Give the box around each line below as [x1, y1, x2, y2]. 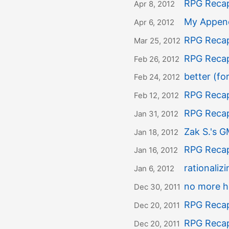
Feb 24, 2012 [134, 72, 180, 82]
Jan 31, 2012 [134, 108, 178, 119]
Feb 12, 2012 [134, 90, 179, 101]
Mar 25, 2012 [134, 35, 180, 45]
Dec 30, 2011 [134, 182, 180, 192]
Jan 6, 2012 [134, 164, 174, 174]
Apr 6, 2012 [134, 17, 174, 28]
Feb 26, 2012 [134, 54, 179, 64]
